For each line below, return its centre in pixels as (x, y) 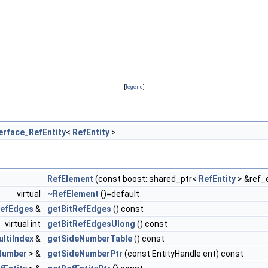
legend (134, 86)
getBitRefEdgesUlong (91, 224)
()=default (119, 194)
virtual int (24, 224)
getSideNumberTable (90, 239)
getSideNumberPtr (85, 254)
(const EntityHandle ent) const (183, 254)
